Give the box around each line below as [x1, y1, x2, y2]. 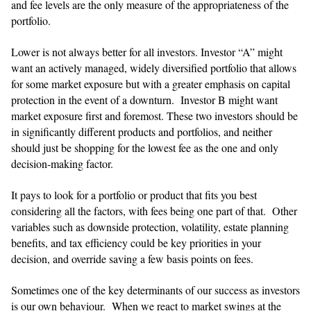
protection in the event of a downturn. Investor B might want [11, 92, 278, 107]
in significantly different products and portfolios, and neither [11, 124, 272, 139]
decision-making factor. [11, 155, 113, 171]
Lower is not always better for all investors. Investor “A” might [11, 44, 283, 59]
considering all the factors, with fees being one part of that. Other [11, 203, 297, 218]
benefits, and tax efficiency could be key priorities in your [11, 235, 261, 250]
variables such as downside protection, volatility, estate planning [11, 219, 289, 234]
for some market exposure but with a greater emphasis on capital [11, 76, 290, 91]
